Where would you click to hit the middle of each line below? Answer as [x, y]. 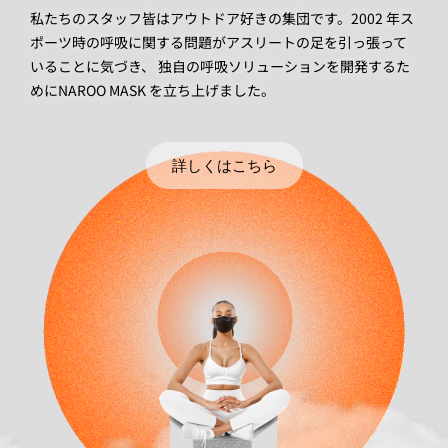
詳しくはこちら [224, 165]
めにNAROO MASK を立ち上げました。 [152, 89]
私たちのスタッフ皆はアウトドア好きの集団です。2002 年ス [222, 17]
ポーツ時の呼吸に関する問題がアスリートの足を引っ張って [218, 41]
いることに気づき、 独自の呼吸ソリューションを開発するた [220, 65]
